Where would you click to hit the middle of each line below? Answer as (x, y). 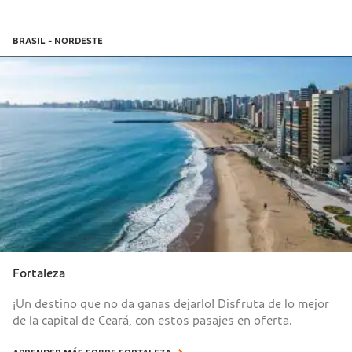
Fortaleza (39, 273)
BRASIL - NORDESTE (58, 40)
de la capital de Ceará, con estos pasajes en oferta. (152, 320)
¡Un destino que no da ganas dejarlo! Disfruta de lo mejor (171, 304)
